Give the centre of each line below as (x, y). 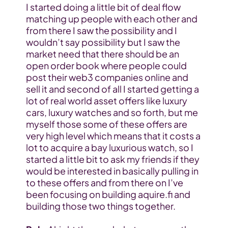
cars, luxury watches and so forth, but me (112, 112)
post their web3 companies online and (107, 77)
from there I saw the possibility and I (101, 31)
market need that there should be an (102, 54)
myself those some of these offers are (106, 124)
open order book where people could (106, 66)
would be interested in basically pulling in (112, 171)
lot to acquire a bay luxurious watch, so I (109, 148)
